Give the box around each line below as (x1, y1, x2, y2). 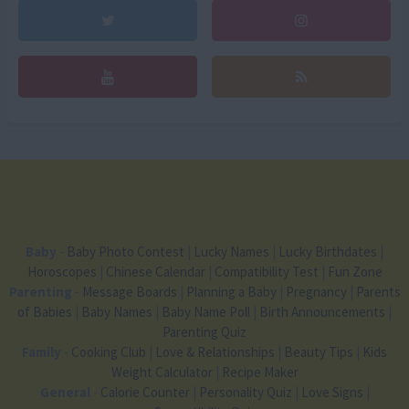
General (39, 383, 90, 401)
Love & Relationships (155, 342, 278, 361)
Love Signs (300, 383, 366, 401)
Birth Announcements (259, 302, 388, 320)
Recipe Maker (221, 362, 299, 381)
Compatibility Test (214, 262, 321, 280)
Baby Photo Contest (67, 242, 187, 260)
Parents (355, 282, 401, 300)
